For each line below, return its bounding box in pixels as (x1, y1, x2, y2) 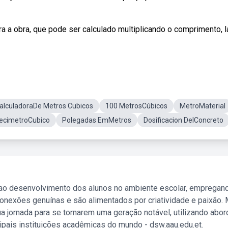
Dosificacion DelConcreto (144, 116, 223, 124)
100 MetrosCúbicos (105, 102, 167, 110)
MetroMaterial (180, 102, 225, 110)
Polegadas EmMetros (62, 116, 131, 124)
